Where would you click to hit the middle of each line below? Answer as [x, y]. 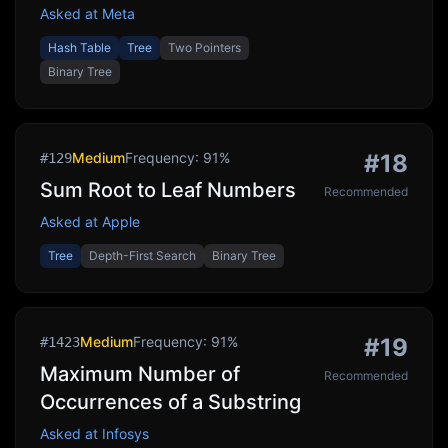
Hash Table [79, 47]
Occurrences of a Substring [170, 402]
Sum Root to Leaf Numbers [168, 190]
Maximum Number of [140, 374]
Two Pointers [204, 47]
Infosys [125, 433]
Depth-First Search [142, 255]
